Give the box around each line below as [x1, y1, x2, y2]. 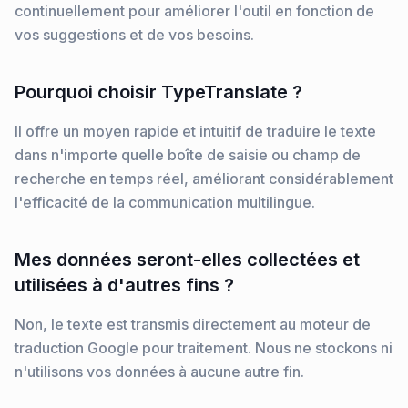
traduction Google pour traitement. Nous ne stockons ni [15, 339, 393, 357]
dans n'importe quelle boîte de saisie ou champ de [15, 146, 361, 164]
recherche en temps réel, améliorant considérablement [15, 169, 393, 188]
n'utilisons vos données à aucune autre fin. [15, 362, 304, 381]
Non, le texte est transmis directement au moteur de [15, 315, 371, 333]
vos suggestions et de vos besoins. [15, 25, 254, 44]
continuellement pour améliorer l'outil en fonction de [15, 2, 374, 20]
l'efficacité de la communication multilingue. [15, 193, 315, 211]
